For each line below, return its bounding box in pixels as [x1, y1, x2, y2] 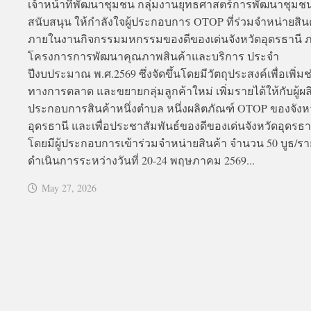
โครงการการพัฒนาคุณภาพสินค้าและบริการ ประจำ [28, 49, 279, 64]
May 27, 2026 [42, 181, 96, 195]
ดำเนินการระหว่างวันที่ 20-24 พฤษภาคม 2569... [28, 153, 255, 168]
